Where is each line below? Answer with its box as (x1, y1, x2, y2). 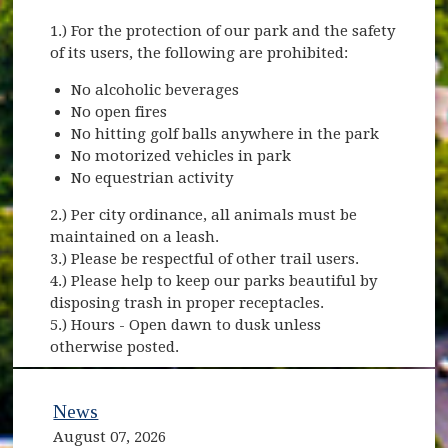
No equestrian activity (71, 169, 234, 188)
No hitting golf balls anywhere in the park (71, 125, 380, 144)
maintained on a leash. (50, 228, 220, 247)
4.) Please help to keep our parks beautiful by (50, 272, 378, 291)
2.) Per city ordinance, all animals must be (50, 206, 358, 225)
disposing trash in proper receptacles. (50, 294, 325, 313)
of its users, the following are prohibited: (50, 44, 349, 63)
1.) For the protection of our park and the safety (50, 22, 396, 41)
